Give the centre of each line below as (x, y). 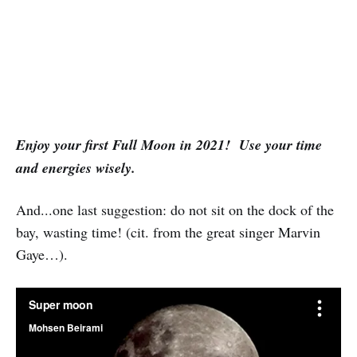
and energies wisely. (76, 167)
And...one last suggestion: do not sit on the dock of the (175, 209)
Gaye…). (42, 254)
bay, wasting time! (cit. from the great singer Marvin (168, 231)
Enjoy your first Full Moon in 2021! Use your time (169, 144)
